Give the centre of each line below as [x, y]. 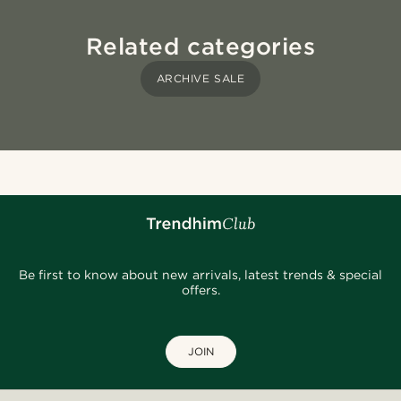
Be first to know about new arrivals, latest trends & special [200, 275]
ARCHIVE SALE [200, 79]
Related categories [200, 47]
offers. [200, 290]
